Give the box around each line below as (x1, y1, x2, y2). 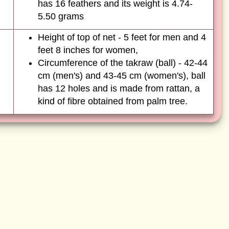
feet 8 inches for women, (38, 45, 138, 55)
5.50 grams (38, 11, 84, 21)
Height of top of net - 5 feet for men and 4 (38, 32, 206, 42)
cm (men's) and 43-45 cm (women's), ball (38, 71, 205, 81)
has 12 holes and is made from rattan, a (38, 83, 200, 94)
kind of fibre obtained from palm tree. (38, 96, 188, 106)
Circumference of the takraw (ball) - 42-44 (38, 58, 208, 68)
